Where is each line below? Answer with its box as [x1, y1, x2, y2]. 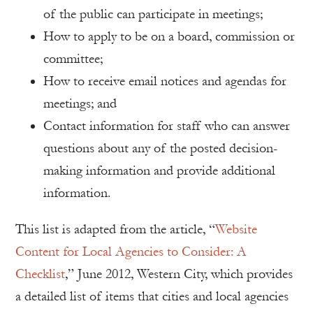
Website [215, 221, 257, 238]
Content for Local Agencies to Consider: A [15, 244, 247, 260]
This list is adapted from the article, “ [15, 221, 215, 238]
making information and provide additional [43, 163, 275, 179]
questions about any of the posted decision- [43, 140, 277, 156]
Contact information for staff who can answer [43, 118, 290, 134]
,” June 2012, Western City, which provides [65, 266, 293, 282]
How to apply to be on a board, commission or [43, 29, 295, 45]
